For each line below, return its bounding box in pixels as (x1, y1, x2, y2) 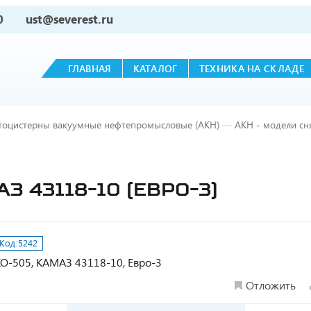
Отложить (246, 278, 296, 292)
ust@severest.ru (26, 11, 113, 27)
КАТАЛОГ (133, 62, 178, 75)
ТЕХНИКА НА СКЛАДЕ (199, 62, 304, 75)
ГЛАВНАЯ (67, 62, 112, 75)
